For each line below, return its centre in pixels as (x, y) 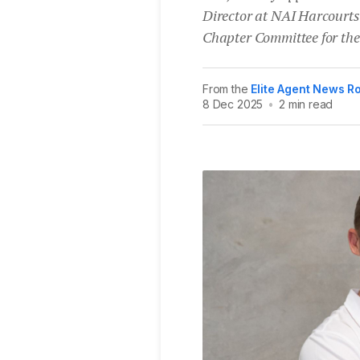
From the (227, 88)
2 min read (306, 104)
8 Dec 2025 (233, 104)
